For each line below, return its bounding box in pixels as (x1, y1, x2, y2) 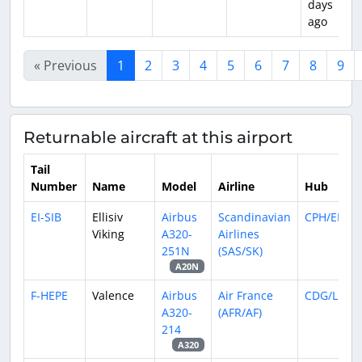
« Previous (34, 57, 97, 74)
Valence (92, 288, 134, 303)
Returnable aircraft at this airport (23, 128, 293, 147)
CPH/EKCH (305, 209, 360, 225)
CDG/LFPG (305, 288, 358, 303)
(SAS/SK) (218, 243, 263, 259)
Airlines (218, 226, 259, 242)
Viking (92, 226, 124, 242)
